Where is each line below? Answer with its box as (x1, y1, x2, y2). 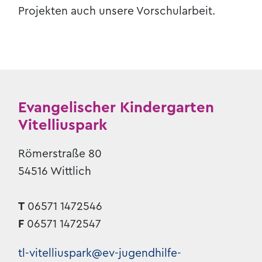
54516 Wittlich (18, 166, 92, 178)
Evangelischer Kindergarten (18, 100, 215, 116)
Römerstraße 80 (18, 148, 102, 160)
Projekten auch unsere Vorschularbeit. (18, 5, 216, 18)
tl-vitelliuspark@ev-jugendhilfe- (18, 247, 182, 259)
